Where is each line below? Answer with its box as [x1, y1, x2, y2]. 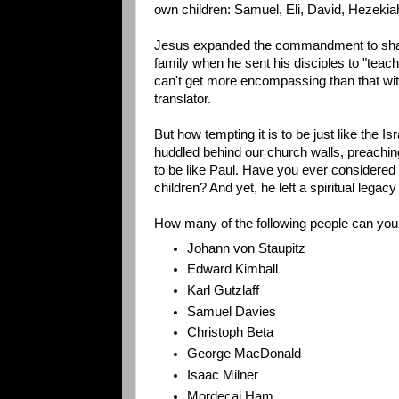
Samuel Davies [187, 304, 277, 319]
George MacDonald [187, 346, 302, 362]
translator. [154, 92, 211, 107]
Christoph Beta [187, 325, 274, 340]
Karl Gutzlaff [187, 283, 260, 298]
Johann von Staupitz [187, 240, 306, 256]
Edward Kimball [187, 262, 279, 277]
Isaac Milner [187, 367, 259, 382]
